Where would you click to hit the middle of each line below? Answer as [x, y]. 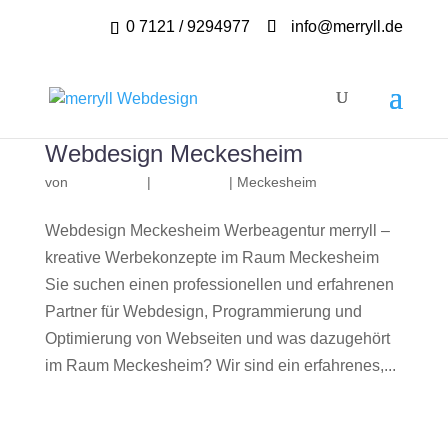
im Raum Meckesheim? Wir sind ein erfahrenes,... [220, 365]
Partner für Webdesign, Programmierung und [203, 311]
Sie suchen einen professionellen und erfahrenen [219, 284]
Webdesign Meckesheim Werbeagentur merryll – [217, 230]
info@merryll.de [347, 26]
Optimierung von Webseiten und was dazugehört [217, 338]
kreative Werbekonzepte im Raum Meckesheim [211, 257]
